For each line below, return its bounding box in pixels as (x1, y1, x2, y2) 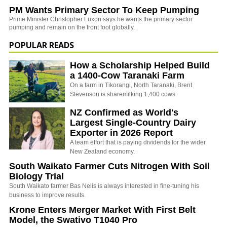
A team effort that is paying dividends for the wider (70, 138, 206, 146)
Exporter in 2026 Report (70, 127, 173, 138)
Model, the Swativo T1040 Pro (9, 214, 137, 225)
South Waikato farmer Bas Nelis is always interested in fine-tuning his (9, 182, 199, 190)
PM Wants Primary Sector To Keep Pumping (9, 5, 199, 15)
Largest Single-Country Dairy (70, 117, 196, 128)
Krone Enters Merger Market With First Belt (9, 204, 196, 215)
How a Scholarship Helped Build (70, 60, 210, 70)
